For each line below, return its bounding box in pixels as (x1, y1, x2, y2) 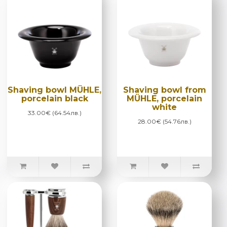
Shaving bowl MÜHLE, (8, 85, 101, 95)
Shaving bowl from (123, 85, 206, 95)
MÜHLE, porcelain (127, 93, 202, 103)
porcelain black (21, 93, 88, 103)
